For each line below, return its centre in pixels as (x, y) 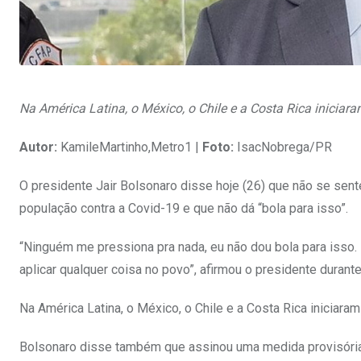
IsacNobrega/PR (283, 147)
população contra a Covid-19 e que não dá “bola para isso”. (184, 209)
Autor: (38, 147)
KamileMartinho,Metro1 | (130, 147)
